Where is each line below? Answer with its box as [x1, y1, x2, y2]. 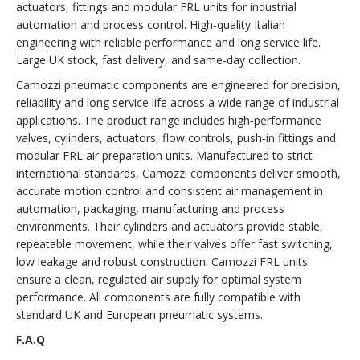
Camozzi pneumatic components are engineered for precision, [16, 76, 341, 92]
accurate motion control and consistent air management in [16, 182, 323, 198]
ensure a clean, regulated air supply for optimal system [16, 271, 301, 287]
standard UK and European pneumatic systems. [16, 306, 263, 322]
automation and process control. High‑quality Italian [16, 16, 285, 32]
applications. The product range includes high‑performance [16, 112, 321, 128]
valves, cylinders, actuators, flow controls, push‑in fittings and [16, 129, 336, 145]
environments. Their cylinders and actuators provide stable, [16, 218, 323, 234]
